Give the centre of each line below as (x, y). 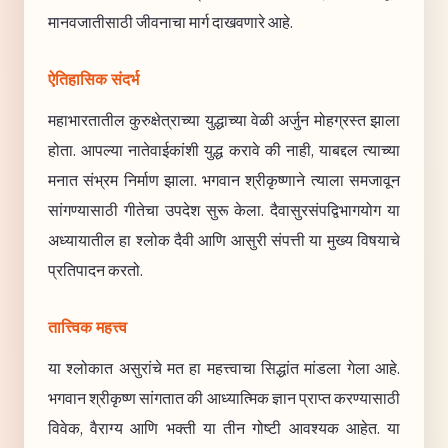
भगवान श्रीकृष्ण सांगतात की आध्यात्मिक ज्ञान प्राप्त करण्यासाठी (224, 398)
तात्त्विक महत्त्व (87, 328)
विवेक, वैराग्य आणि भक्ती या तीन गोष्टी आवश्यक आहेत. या (224, 428)
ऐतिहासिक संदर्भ (93, 80)
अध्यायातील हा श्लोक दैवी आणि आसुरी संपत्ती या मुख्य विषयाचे (224, 240)
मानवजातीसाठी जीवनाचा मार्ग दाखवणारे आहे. (170, 22)
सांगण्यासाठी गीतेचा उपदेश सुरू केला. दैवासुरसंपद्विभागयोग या (224, 210)
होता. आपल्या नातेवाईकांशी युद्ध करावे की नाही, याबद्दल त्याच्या (224, 150)
